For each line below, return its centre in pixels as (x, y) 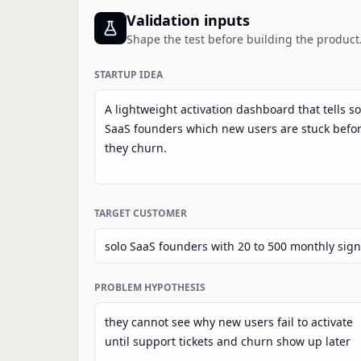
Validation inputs (188, 20)
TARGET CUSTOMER (141, 213)
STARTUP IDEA (129, 75)
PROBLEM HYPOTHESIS (150, 287)
